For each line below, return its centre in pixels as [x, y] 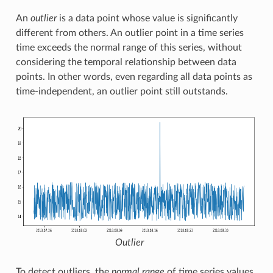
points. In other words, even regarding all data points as [134, 76]
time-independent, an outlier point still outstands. [122, 91]
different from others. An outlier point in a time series [129, 33]
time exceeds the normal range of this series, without [129, 47]
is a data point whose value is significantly [147, 18]
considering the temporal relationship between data [126, 62]
